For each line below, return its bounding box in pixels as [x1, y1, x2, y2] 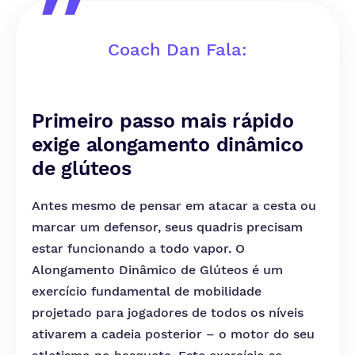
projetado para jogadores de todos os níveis [32, 305, 303, 320]
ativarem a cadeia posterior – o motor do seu [32, 326, 315, 342]
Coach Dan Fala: [108, 40, 247, 59]
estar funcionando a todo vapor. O [32, 241, 245, 256]
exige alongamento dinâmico [32, 133, 303, 156]
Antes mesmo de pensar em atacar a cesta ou [32, 198, 316, 213]
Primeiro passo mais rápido [32, 109, 294, 132]
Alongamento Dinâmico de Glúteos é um [32, 262, 283, 277]
